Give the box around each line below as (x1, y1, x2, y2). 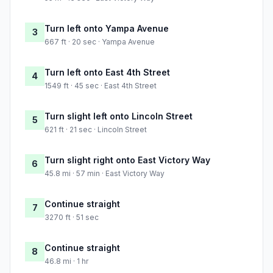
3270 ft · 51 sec (44, 213, 99, 222)
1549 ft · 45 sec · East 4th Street (44, 81, 157, 91)
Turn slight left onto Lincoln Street (44, 111, 193, 122)
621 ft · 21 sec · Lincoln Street (44, 125, 147, 135)
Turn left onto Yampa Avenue (44, 23, 169, 34)
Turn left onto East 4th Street (44, 67, 170, 78)
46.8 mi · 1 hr (44, 257, 88, 266)
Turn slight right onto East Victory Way (44, 155, 210, 166)
